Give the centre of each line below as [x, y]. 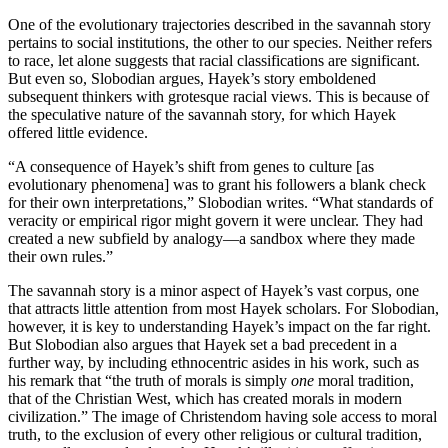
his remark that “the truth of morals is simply [149, 381]
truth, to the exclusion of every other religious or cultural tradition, [215, 435]
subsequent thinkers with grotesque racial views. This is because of [218, 97]
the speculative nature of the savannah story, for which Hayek [202, 115]
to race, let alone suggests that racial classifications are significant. [214, 61]
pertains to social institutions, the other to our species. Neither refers [220, 43]
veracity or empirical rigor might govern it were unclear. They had [215, 221]
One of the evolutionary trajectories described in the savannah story [219, 25]
